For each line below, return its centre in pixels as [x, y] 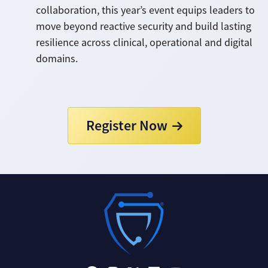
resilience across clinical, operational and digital [144, 42]
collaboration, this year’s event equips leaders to [145, 10]
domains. [57, 58]
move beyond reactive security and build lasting [144, 26]
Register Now [127, 125]
